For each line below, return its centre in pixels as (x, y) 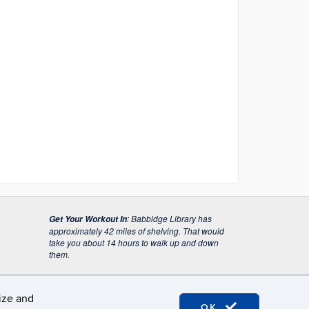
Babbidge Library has (171, 218)
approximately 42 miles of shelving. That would (137, 231)
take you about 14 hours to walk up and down (134, 242)
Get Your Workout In (88, 219)
